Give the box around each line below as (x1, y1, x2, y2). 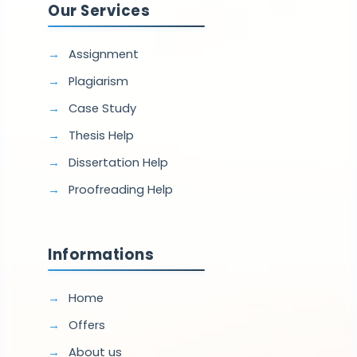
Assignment (68, 45, 139, 62)
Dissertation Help (68, 154, 168, 171)
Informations (48, 244, 155, 265)
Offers (68, 316, 105, 333)
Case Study (68, 100, 136, 116)
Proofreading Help (68, 181, 173, 198)
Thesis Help (68, 127, 134, 143)
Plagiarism (68, 73, 128, 89)
